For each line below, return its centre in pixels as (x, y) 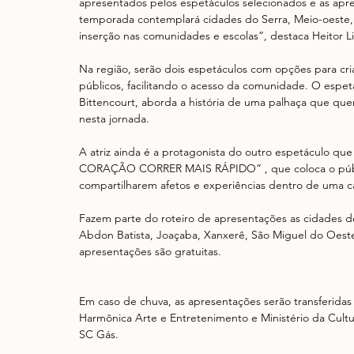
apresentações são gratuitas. (150, 251)
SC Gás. (99, 334)
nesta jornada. (114, 119)
